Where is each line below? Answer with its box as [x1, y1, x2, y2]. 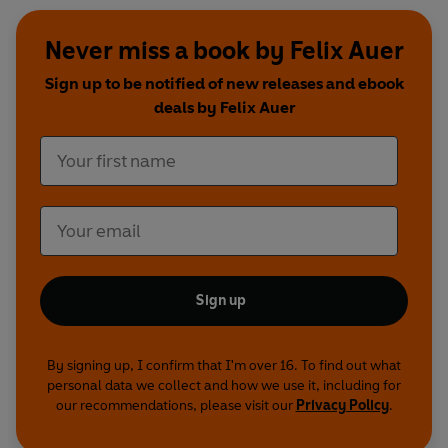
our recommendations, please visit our [55, 397, 296, 415]
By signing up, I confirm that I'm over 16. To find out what [47, 357, 401, 375]
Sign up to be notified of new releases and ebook [44, 74, 404, 94]
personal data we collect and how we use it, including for [47, 377, 401, 395]
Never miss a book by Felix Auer [44, 36, 404, 66]
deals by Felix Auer [153, 98, 295, 118]
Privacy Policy [295, 397, 389, 415]
